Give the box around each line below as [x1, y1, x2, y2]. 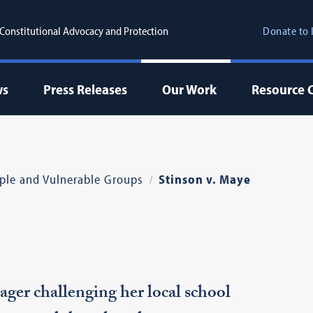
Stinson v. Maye [158, 171, 251, 187]
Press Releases [43, 80, 127, 98]
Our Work [161, 80, 217, 98]
